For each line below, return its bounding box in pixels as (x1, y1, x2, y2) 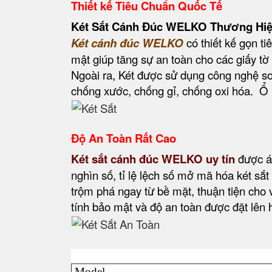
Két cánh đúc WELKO (71, 34, 183, 51)
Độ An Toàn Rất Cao (71, 129, 176, 146)
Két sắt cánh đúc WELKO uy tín (71, 150, 235, 167)
